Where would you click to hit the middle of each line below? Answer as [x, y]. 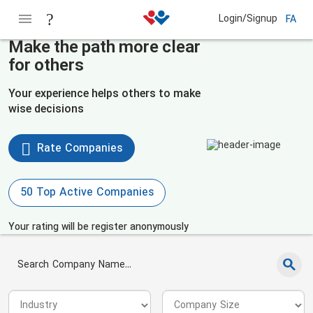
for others [46, 66]
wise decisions [46, 110]
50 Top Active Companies [87, 193]
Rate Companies [78, 149]
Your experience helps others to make [104, 94]
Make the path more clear [104, 48]
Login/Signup [248, 19]
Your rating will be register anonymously [99, 227]
